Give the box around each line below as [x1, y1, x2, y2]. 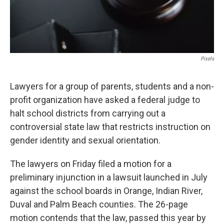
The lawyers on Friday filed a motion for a [10, 158, 171, 169]
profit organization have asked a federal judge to [10, 94, 200, 105]
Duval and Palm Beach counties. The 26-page [10, 199, 188, 209]
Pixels [200, 55, 214, 62]
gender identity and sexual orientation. [10, 135, 160, 145]
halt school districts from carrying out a [10, 108, 165, 118]
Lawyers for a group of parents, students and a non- [10, 81, 214, 91]
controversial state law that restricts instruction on [10, 121, 210, 132]
